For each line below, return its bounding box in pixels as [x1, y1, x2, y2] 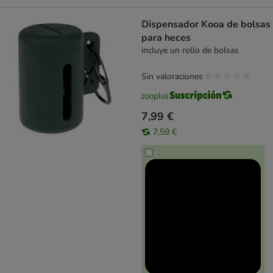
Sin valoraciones [141, 71, 203, 83]
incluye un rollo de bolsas [141, 44, 239, 57]
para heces [141, 31, 191, 45]
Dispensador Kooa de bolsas [141, 18, 271, 32]
